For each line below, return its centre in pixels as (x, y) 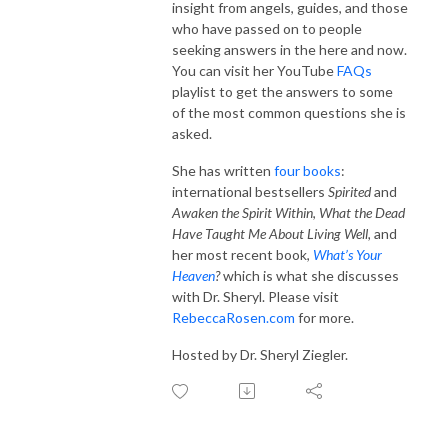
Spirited (349, 191)
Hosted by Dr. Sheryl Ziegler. (260, 354)
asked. (193, 133)
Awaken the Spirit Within (242, 212)
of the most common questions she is (289, 112)
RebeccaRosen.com (233, 317)
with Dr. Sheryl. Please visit (255, 296)
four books (307, 170)
